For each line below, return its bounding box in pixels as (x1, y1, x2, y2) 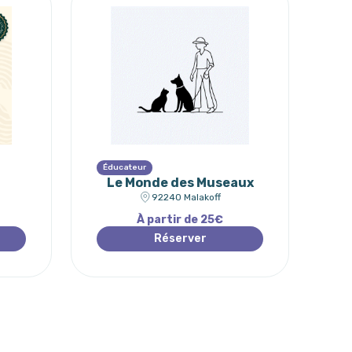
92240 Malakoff (152, 191, 221, 203)
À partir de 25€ (137, 213, 223, 226)
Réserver (153, 232, 207, 245)
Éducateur (103, 163, 146, 172)
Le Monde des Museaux (106, 175, 254, 190)
